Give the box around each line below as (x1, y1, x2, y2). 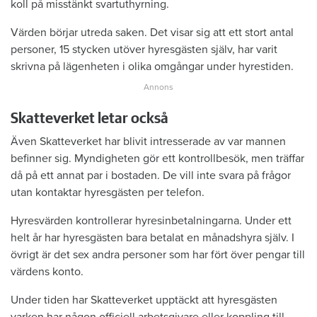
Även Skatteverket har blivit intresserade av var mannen (11, 134, 286, 149)
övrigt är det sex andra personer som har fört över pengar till (11, 248, 305, 263)
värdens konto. (11, 265, 83, 279)
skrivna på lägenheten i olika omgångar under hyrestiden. (11, 59, 294, 74)
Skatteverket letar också (11, 111, 168, 127)
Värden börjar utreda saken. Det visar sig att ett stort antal (11, 25, 294, 40)
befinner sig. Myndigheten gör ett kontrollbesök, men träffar (11, 151, 304, 166)
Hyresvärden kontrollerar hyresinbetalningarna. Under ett (11, 214, 292, 229)
